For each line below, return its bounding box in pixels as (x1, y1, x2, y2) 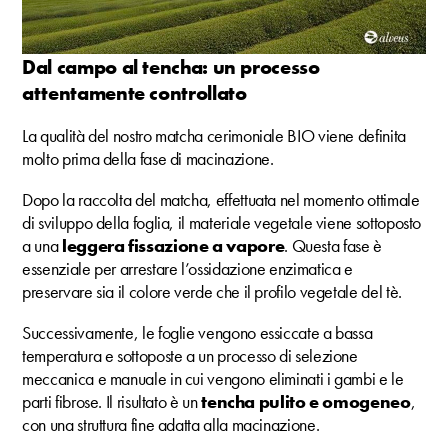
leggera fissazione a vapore (61, 234, 285, 258)
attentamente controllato (22, 80, 247, 107)
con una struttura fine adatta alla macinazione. (22, 413, 320, 437)
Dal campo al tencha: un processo (22, 54, 320, 81)
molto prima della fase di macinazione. (22, 147, 274, 171)
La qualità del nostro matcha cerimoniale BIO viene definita (22, 124, 406, 148)
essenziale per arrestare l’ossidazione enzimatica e (22, 257, 353, 281)
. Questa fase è (284, 234, 382, 258)
